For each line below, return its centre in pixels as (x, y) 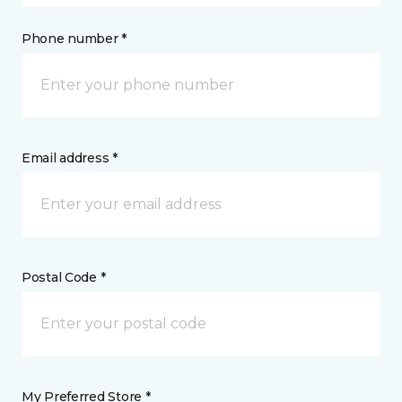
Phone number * (74, 38)
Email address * (70, 157)
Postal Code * (64, 277)
